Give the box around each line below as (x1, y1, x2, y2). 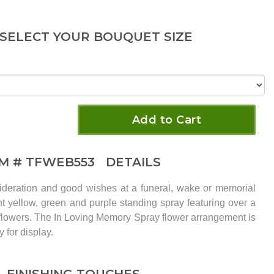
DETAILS (98, 155, 161, 170)
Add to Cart (131, 113, 202, 127)
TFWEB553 (25, 155, 98, 170)
